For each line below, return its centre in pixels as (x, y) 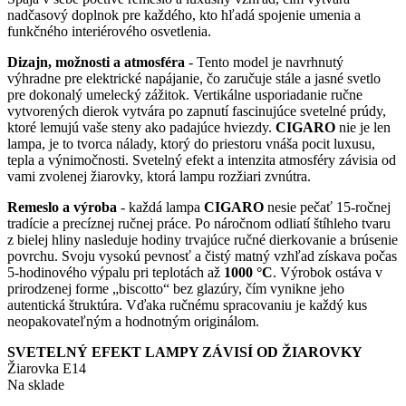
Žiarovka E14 (47, 368)
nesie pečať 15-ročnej (327, 207)
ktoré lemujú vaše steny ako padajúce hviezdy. (141, 127)
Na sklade (36, 384)
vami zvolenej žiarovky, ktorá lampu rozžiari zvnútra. (159, 176)
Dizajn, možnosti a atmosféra (96, 62)
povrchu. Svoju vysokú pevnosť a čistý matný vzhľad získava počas (202, 256)
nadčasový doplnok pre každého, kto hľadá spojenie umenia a (184, 14)
